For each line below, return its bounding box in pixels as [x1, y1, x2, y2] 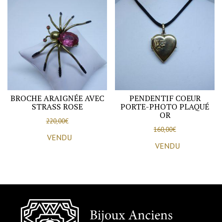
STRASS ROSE [31, 101, 83, 112]
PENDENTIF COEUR [129, 93, 201, 104]
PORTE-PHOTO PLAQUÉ [120, 101, 210, 112]
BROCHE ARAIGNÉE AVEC [10, 93, 104, 104]
